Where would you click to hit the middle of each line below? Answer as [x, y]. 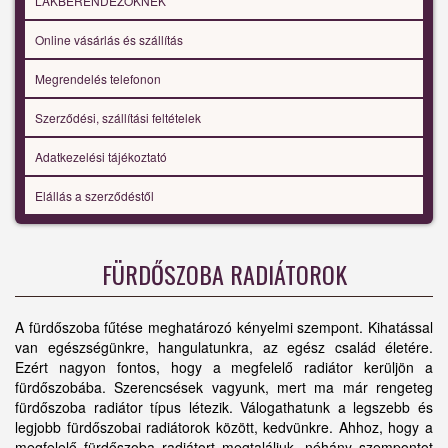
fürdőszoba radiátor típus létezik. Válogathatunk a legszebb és [224, 407]
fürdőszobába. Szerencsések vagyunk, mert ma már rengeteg [224, 387]
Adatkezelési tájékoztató [101, 157]
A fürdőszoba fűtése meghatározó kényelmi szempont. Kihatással [224, 327]
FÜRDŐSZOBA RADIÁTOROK [224, 274]
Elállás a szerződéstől [94, 196]
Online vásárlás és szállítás [109, 40]
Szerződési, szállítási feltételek [118, 118]
